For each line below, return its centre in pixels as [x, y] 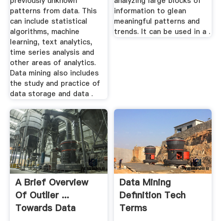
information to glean [150, 11]
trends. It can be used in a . [162, 32]
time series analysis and [52, 53]
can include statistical [48, 21]
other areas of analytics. [53, 63]
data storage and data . [51, 94]
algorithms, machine [44, 32]
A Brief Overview [52, 182]
